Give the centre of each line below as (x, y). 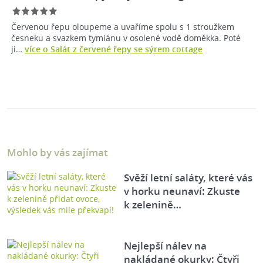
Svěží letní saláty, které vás (188, 178)
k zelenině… (153, 205)
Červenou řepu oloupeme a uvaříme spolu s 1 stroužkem (123, 27)
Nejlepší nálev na (166, 246)
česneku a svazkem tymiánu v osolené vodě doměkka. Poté (126, 38)
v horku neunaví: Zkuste (182, 191)
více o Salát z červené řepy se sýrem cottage (114, 49)
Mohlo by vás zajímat (58, 153)
